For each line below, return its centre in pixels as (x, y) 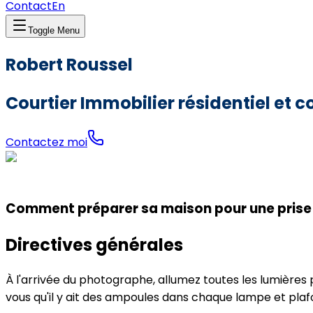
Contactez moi (46, 142)
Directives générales (94, 245)
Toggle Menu (54, 30)
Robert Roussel (69, 64)
